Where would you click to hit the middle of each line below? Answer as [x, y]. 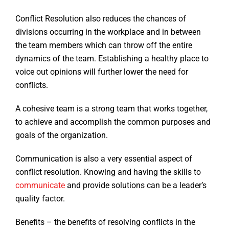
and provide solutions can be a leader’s [136, 186]
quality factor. [41, 199]
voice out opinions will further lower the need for [102, 72]
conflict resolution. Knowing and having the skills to [108, 172]
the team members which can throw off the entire [104, 45]
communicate [40, 186]
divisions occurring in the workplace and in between [108, 32]
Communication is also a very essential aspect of [104, 159]
